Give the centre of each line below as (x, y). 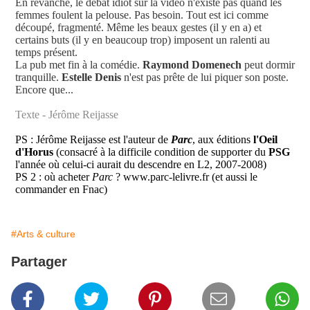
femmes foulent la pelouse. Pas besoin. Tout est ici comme (142, 15)
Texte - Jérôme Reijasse (67, 115)
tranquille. (38, 77)
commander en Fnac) (61, 190)
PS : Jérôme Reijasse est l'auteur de (93, 140)
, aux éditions (223, 140)
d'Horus (34, 152)
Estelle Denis (91, 77)
